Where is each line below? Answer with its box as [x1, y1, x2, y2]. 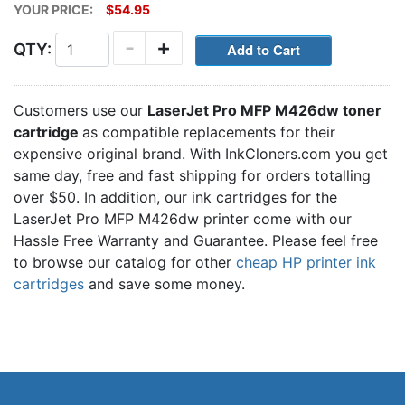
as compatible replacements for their [82, 122, 335, 141]
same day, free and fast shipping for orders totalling [14, 165, 371, 184]
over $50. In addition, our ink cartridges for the [14, 187, 337, 206]
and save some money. [84, 274, 245, 293]
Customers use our [14, 100, 147, 119]
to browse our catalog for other [14, 252, 236, 271]
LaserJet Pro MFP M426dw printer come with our [14, 209, 352, 228]
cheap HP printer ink [236, 252, 376, 271]
